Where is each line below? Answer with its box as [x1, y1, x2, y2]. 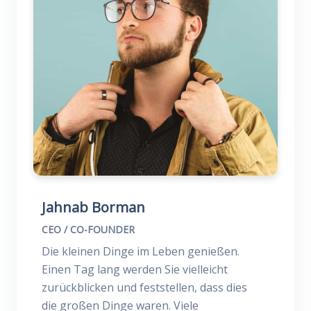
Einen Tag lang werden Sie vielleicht [42, 262, 228, 277]
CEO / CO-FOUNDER [42, 223, 135, 236]
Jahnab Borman [42, 198, 145, 217]
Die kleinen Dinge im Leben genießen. [42, 244, 239, 259]
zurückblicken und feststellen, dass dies [42, 280, 247, 295]
